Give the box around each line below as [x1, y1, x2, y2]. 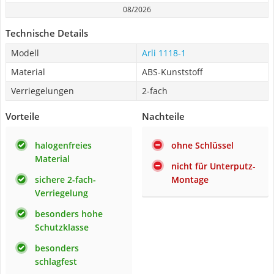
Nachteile [142, 110, 185, 122]
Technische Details [6, 27, 88, 39]
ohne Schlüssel [171, 139, 234, 151]
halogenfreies [35, 139, 92, 151]
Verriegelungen [11, 85, 74, 97]
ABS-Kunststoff [142, 66, 203, 78]
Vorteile [6, 110, 40, 122]
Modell [11, 47, 39, 59]
